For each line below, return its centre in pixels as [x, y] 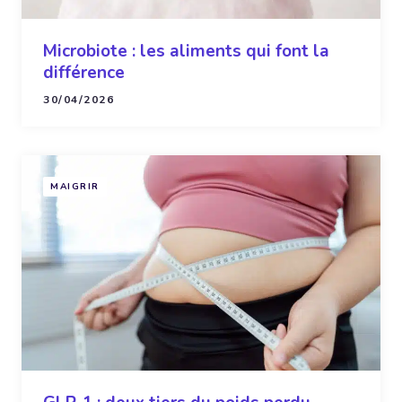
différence [84, 72]
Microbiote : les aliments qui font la [186, 51]
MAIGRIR [75, 186]
